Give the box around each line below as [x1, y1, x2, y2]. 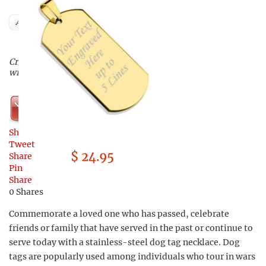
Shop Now [50, 97, 132, 119]
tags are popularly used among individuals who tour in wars [9, 251, 255, 262]
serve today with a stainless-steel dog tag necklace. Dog [9, 237, 240, 248]
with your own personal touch [9, 67, 132, 78]
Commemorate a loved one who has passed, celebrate [9, 208, 229, 219]
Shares [16, 186, 43, 197]
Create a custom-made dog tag [9, 56, 135, 67]
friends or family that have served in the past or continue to [9, 223, 253, 233]
